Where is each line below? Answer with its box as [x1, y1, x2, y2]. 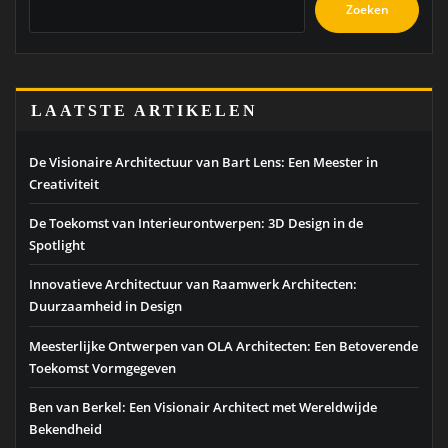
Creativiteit [29, 174, 99, 193]
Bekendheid [29, 419, 102, 438]
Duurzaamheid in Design [29, 297, 182, 316]
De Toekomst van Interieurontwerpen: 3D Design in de [29, 214, 363, 233]
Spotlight [29, 236, 85, 255]
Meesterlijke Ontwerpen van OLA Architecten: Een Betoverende [29, 336, 418, 355]
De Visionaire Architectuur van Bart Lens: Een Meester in [29, 152, 378, 171]
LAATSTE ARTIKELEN [31, 101, 258, 119]
